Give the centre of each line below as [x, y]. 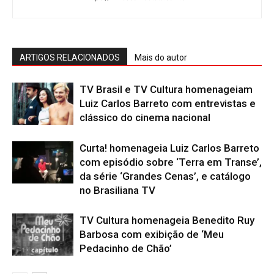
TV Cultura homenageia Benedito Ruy [167, 220]
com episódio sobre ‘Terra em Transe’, [171, 162]
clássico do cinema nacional [145, 118]
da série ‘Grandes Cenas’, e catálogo [165, 176]
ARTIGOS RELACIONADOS [70, 58]
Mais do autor [161, 58]
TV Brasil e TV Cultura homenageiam [166, 90]
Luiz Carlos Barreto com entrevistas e [168, 104]
